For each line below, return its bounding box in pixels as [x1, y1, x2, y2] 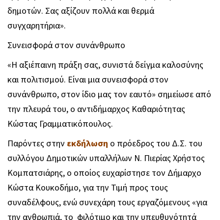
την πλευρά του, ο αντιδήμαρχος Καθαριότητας [7, 103, 185, 115]
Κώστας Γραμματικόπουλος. [7, 117, 113, 130]
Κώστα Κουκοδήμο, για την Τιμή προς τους [7, 181, 168, 194]
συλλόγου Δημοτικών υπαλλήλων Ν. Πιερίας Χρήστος [7, 152, 205, 165]
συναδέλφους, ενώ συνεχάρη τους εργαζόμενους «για [7, 196, 207, 209]
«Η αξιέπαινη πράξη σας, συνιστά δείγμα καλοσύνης [7, 58, 203, 71]
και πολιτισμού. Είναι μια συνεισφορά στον [7, 73, 168, 86]
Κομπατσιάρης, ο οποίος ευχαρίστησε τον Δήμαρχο [7, 166, 201, 179]
